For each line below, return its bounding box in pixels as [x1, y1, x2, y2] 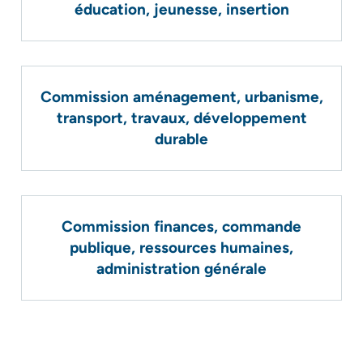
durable [155, 130, 208, 148]
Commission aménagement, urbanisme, [40, 88, 323, 106]
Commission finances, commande [62, 217, 301, 236]
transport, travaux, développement [56, 109, 307, 127]
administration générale [96, 259, 267, 278]
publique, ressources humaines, [70, 238, 293, 257]
